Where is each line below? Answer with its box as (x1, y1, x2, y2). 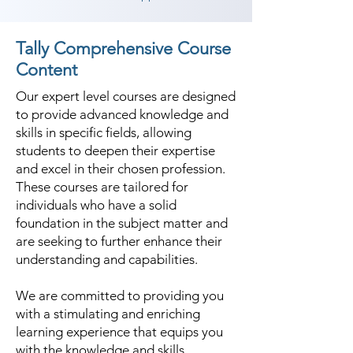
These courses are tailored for (16, 179, 188, 195)
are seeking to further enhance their (16, 233, 222, 249)
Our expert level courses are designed (16, 88, 236, 104)
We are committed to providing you (16, 288, 224, 303)
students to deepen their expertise (16, 143, 215, 158)
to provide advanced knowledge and (16, 106, 229, 122)
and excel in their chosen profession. (16, 161, 225, 176)
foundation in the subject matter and (16, 215, 228, 231)
